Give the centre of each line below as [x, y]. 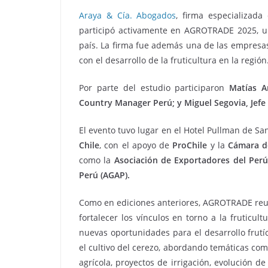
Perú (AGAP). [104, 175]
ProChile [190, 145]
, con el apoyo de [136, 145]
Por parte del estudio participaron [154, 87]
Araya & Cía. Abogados [128, 15]
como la [97, 160]
